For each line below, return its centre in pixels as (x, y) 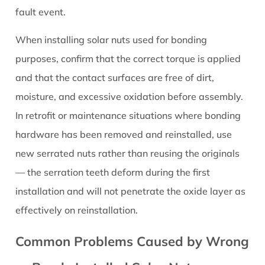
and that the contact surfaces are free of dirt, (115, 78)
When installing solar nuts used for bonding (112, 40)
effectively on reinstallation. (77, 210)
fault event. (41, 12)
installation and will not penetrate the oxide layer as (131, 191)
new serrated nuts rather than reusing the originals (128, 153)
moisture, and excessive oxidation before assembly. (130, 97)
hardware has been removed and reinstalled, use (124, 135)
